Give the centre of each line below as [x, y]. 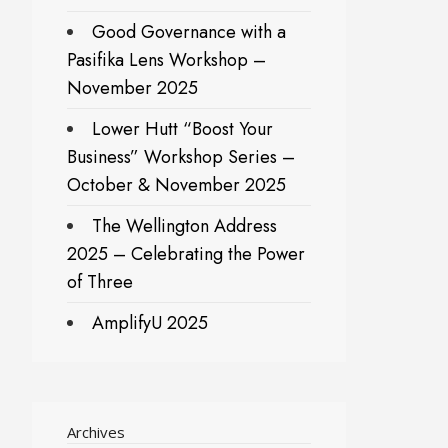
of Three [100, 282]
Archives [96, 432]
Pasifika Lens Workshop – [166, 60]
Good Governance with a [189, 32]
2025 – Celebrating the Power [186, 254]
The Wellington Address [184, 226]
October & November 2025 [176, 185]
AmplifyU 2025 [150, 323]
